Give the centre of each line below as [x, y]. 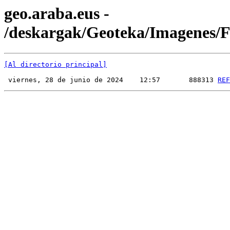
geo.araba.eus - [57, 13]
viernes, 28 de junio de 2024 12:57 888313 [111, 80]
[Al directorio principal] [55, 65]
